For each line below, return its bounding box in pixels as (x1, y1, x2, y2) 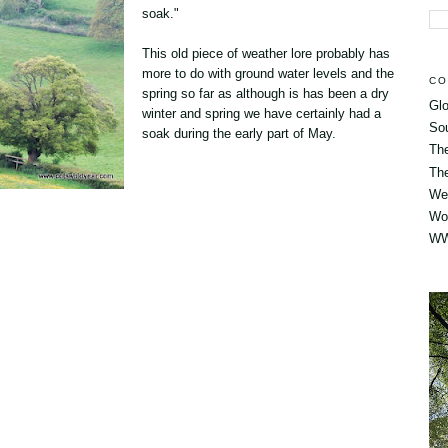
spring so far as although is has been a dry (142, 85, 389, 101)
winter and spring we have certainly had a (142, 105, 381, 121)
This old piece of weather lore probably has (142, 45, 390, 61)
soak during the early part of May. (142, 125, 336, 141)
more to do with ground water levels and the (142, 65, 394, 81)
